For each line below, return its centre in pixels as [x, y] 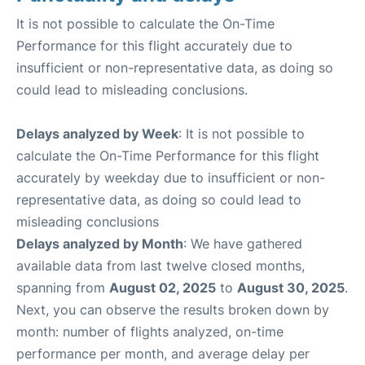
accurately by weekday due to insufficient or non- [171, 178]
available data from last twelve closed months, [161, 266]
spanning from [63, 288]
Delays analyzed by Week [97, 134]
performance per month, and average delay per [163, 354]
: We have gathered [243, 244]
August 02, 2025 [163, 288]
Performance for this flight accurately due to [154, 46]
